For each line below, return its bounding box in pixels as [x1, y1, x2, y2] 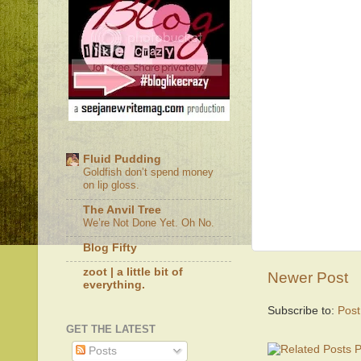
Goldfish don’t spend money [83, 166, 214, 179]
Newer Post [268, 268, 348, 286]
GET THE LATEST [66, 322, 156, 335]
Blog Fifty [83, 241, 137, 254]
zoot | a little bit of [83, 266, 183, 279]
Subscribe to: [268, 304, 338, 317]
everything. [83, 279, 145, 292]
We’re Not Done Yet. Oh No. [83, 216, 214, 229]
